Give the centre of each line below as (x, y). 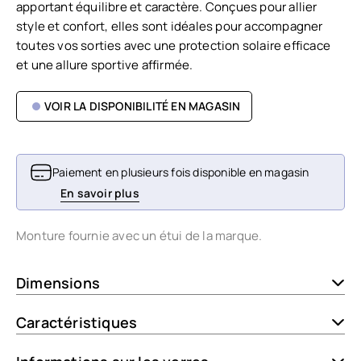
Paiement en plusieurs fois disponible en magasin (181, 172)
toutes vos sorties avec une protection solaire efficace (174, 46)
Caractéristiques (77, 322)
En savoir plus (100, 193)
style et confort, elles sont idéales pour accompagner (170, 26)
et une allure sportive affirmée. (105, 65)
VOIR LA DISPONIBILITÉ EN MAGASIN (143, 106)
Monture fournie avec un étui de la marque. (139, 236)
